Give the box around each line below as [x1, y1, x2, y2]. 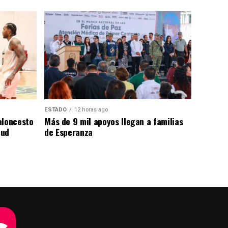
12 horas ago [74, 106, 108, 113]
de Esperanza [44, 125, 93, 138]
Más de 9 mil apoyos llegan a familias [44, 114, 183, 128]
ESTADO [44, 106, 67, 113]
